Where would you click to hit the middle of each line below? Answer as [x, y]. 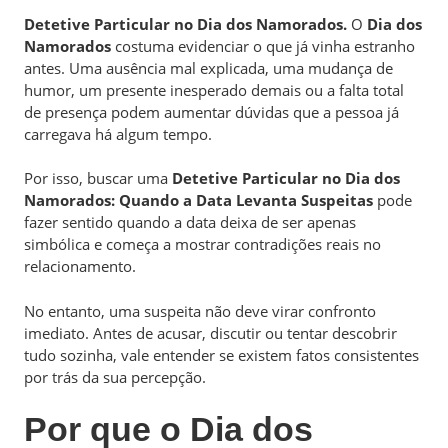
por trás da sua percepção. [115, 376]
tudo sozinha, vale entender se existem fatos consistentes [221, 354]
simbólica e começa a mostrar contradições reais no [202, 244]
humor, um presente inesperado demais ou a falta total [214, 89]
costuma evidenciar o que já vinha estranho [263, 45]
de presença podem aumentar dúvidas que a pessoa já [211, 111]
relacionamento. [80, 266]
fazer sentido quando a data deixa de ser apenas [190, 222]
